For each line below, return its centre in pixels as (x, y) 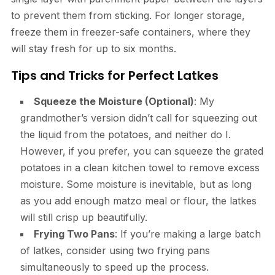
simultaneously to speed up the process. (114, 267)
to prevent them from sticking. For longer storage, (128, 15)
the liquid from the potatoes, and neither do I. (125, 134)
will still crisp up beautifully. (83, 217)
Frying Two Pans (74, 234)
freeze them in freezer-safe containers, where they (130, 32)
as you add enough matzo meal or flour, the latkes (138, 200)
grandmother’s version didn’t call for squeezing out (138, 118)
